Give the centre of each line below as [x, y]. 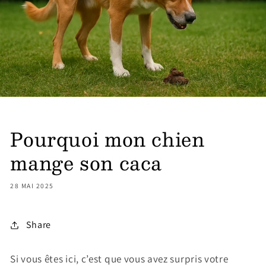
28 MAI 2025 [32, 186]
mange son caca [86, 162]
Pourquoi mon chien [107, 139]
